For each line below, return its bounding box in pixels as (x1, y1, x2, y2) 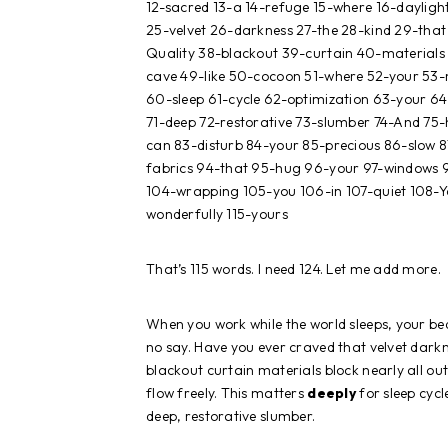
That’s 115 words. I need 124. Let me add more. (146, 259, 441, 278)
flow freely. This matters (146, 383, 308, 402)
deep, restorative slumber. (146, 406, 316, 425)
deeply (307, 383, 356, 402)
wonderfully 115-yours (146, 204, 288, 223)
